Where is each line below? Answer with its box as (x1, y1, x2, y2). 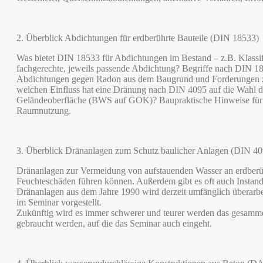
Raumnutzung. (16, 106, 71, 116)
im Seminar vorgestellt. (16, 197, 102, 207)
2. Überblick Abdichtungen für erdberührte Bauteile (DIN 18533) (16, 33, 259, 43)
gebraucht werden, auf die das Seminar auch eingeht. (16, 218, 212, 228)
